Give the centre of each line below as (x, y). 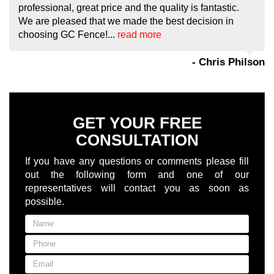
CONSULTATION (137, 140)
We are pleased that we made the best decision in (126, 21)
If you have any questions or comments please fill (137, 161)
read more (139, 35)
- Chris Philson (228, 62)
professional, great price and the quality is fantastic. (129, 8)
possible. (45, 202)
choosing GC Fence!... (68, 35)
